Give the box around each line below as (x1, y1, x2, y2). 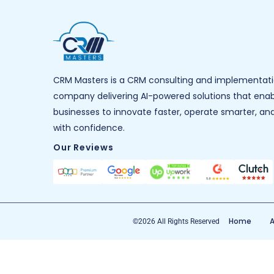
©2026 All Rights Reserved (132, 217, 220, 226)
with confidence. (53, 122, 125, 135)
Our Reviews (53, 141, 114, 154)
